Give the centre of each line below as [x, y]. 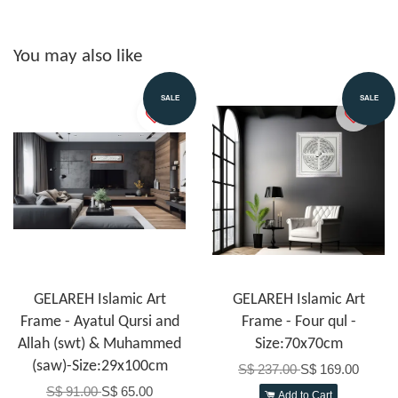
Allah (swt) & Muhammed [99, 344]
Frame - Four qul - [298, 322]
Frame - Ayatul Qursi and [99, 322]
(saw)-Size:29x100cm [99, 366]
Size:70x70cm [298, 344]
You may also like [78, 56]
